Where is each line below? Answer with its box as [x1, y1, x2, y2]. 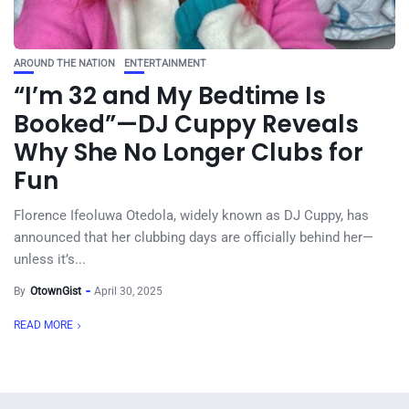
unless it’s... [14, 251, 86, 267]
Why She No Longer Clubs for [14, 136, 363, 169]
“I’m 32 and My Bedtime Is [14, 79, 326, 112]
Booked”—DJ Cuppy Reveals [14, 108, 359, 141]
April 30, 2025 [94, 285, 163, 298]
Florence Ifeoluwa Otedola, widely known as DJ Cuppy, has [14, 207, 369, 224]
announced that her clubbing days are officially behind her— [14, 229, 373, 246]
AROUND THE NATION [14, 58, 115, 69]
